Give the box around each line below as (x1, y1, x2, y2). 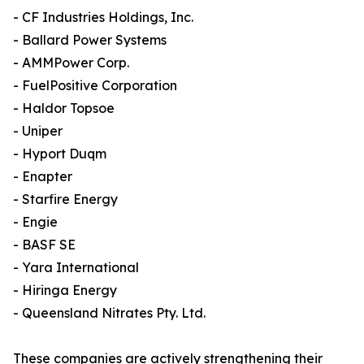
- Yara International (13, 259, 139, 276)
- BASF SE (13, 236, 76, 253)
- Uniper (13, 123, 63, 140)
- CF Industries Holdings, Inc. (13, 9, 193, 26)
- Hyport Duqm (13, 145, 106, 162)
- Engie (13, 214, 58, 231)
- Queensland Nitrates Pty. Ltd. (13, 305, 206, 322)
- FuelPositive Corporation (13, 77, 177, 94)
